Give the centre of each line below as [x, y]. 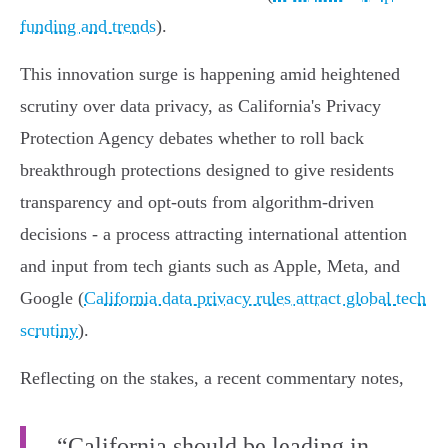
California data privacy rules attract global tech [255, 298]
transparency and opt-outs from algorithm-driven [197, 202]
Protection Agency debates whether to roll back [192, 138]
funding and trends [88, 26]
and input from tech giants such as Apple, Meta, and [210, 266]
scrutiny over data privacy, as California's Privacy [200, 106]
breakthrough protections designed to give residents [207, 170]
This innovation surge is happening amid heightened [210, 74]
